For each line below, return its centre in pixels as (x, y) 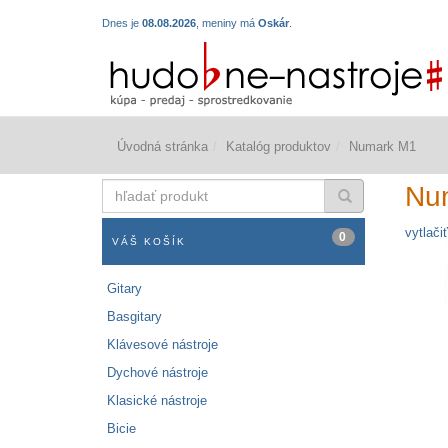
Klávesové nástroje (162, 345)
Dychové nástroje (157, 373)
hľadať (121, 187)
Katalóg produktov (278, 147)
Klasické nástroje (157, 401)
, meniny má (227, 23)
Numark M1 (382, 147)
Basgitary (134, 317)
